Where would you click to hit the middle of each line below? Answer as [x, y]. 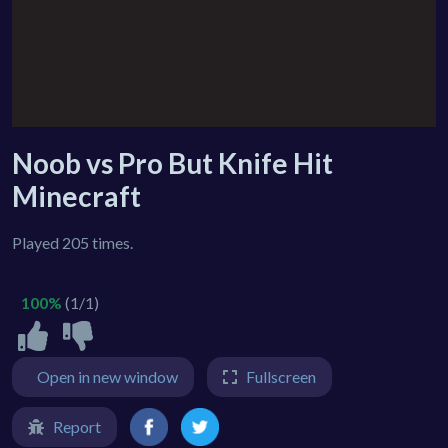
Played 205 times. [72, 242]
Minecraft [76, 195]
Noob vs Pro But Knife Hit [172, 162]
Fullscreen [281, 376]
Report [77, 426]
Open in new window [107, 376]
